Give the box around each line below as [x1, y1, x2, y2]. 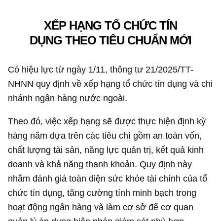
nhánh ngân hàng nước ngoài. [8, 92, 128, 103]
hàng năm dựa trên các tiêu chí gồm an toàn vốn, [8, 130, 202, 141]
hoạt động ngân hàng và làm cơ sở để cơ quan [8, 201, 194, 212]
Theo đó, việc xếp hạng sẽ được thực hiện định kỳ [8, 115, 206, 126]
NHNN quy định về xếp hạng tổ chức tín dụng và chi [8, 78, 213, 89]
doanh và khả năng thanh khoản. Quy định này [8, 158, 192, 169]
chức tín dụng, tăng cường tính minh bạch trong [8, 187, 197, 198]
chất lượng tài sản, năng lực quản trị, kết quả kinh [8, 144, 204, 155]
